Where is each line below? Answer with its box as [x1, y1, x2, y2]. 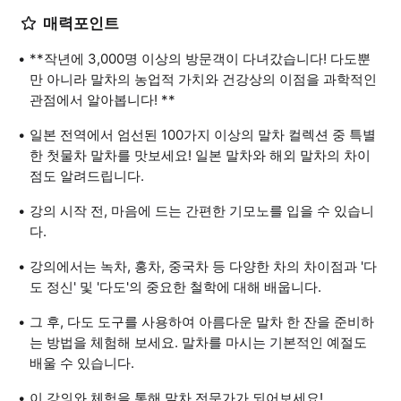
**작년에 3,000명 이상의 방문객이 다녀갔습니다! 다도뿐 [30, 50, 371, 67]
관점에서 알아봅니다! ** [30, 91, 175, 108]
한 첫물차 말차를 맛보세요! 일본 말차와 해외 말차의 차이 [30, 147, 371, 164]
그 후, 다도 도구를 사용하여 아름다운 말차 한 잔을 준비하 [30, 313, 374, 330]
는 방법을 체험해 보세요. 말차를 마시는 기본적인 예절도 [30, 334, 367, 351]
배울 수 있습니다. [30, 354, 134, 371]
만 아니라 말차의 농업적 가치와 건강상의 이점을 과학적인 [30, 71, 377, 88]
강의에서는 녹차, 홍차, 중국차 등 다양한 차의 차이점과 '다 [30, 258, 377, 275]
